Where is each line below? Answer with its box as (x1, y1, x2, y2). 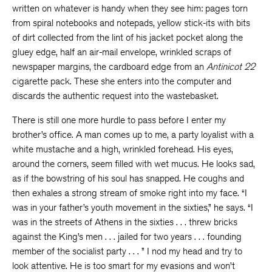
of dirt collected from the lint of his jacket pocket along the (12, 32, 243, 43)
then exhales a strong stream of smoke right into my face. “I (12, 187, 247, 199)
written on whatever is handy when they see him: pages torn (12, 2, 248, 14)
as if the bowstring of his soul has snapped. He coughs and (12, 172, 244, 184)
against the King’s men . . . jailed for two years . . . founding (12, 231, 242, 242)
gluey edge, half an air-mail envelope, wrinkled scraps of (12, 46, 231, 58)
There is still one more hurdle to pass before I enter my (12, 114, 226, 126)
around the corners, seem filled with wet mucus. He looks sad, (12, 158, 255, 169)
